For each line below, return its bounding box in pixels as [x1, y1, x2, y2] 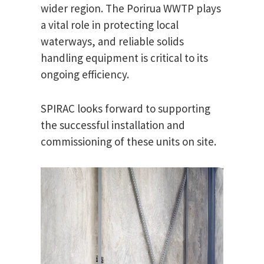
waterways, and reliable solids [41, 34, 184, 49]
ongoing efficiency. [41, 67, 129, 82]
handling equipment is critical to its [41, 51, 208, 65]
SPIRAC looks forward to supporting [41, 101, 210, 116]
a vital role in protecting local [41, 18, 179, 32]
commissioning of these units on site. [41, 134, 216, 149]
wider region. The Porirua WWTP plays [41, 1, 221, 16]
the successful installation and [41, 118, 185, 133]
